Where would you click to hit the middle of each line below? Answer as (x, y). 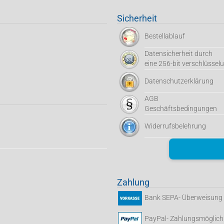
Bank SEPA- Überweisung (184, 198)
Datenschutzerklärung (179, 81)
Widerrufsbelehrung (175, 126)
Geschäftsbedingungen (181, 108)
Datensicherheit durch (178, 53)
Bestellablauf (165, 36)
